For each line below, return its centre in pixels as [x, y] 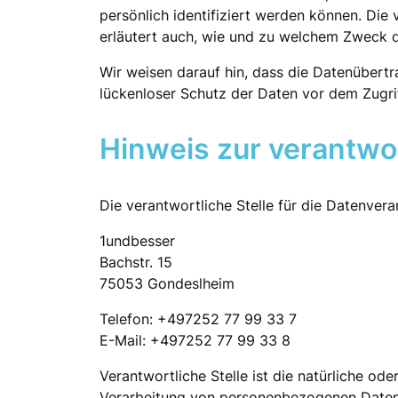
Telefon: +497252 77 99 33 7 [198, 318]
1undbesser [137, 240]
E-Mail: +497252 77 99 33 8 [195, 340]
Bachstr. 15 [136, 262]
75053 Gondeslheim [167, 283]
